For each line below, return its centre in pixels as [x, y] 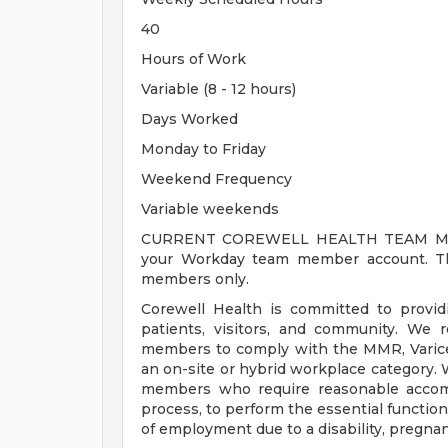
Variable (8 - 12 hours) [218, 89]
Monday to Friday [203, 149]
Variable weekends [210, 209]
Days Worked [189, 119]
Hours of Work [193, 59]
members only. [195, 279]
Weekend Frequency [216, 179]
